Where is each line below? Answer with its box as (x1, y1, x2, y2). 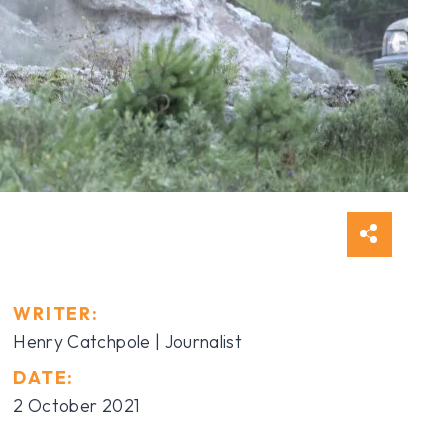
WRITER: (13, 301, 99, 325)
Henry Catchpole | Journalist (13, 329, 243, 353)
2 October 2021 (13, 393, 141, 417)
